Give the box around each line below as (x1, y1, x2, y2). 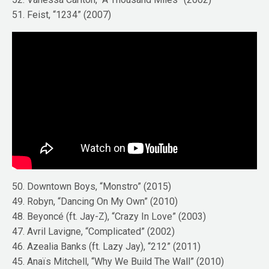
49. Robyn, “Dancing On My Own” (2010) (12, 196, 178, 208)
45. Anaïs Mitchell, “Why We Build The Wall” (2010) (12, 256, 225, 268)
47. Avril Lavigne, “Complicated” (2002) (12, 226, 175, 238)
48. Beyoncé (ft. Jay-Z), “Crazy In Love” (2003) (12, 211, 207, 223)
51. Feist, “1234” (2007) (12, 8, 112, 20)
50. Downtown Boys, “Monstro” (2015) (12, 181, 172, 193)
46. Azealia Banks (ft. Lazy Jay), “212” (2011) (12, 241, 201, 253)
